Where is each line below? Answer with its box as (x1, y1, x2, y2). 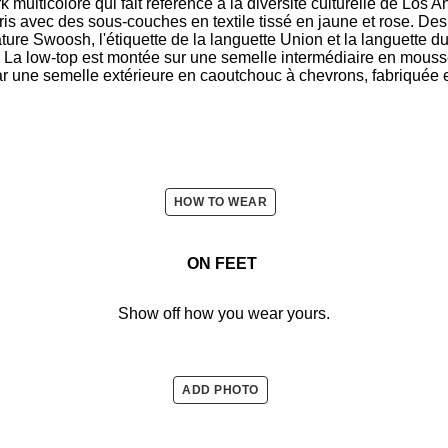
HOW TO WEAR (173, 194, 268, 209)
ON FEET (187, 254, 261, 272)
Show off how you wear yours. (118, 304, 330, 322)
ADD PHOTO (182, 382, 259, 397)
